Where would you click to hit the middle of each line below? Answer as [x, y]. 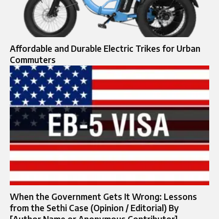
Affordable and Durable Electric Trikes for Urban [105, 48]
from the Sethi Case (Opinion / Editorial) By [94, 208]
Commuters [33, 59]
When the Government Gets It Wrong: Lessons [103, 196]
